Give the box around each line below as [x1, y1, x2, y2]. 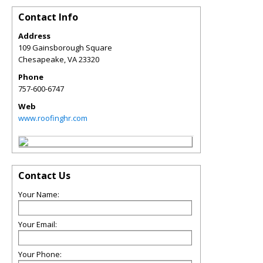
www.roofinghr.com [18, 113, 87, 123]
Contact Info [18, 11, 78, 23]
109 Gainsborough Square [18, 42, 112, 53]
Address [18, 31, 50, 41]
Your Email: [18, 219, 57, 230]
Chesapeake [18, 54, 64, 65]
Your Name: [18, 189, 59, 200]
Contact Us [18, 169, 70, 182]
